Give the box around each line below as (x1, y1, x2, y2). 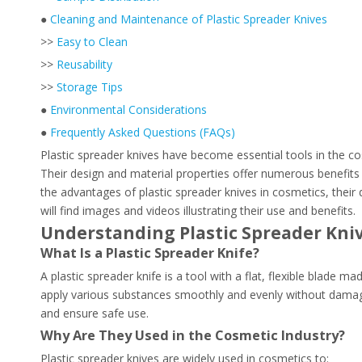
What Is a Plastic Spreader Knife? (40, 244, 259, 262)
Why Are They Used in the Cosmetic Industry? (40, 326, 345, 344)
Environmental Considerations (50, 102, 207, 117)
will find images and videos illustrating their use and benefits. (40, 203, 356, 218)
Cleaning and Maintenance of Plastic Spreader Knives (50, 11, 327, 27)
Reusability (57, 57, 112, 72)
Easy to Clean (57, 34, 128, 49)
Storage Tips (57, 79, 123, 95)
